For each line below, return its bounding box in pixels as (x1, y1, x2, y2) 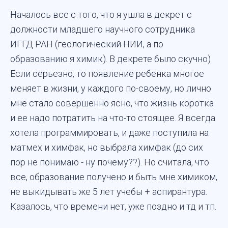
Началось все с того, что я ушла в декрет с (10, 9, 192, 20)
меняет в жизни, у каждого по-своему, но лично (10, 83, 211, 94)
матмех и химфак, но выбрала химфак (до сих (10, 142, 203, 153)
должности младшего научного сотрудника (10, 24, 195, 35)
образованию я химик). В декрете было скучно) (10, 53, 211, 65)
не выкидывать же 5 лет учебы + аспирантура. (10, 186, 207, 197)
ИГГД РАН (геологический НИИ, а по (10, 39, 163, 50)
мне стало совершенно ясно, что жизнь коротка (10, 98, 214, 109)
